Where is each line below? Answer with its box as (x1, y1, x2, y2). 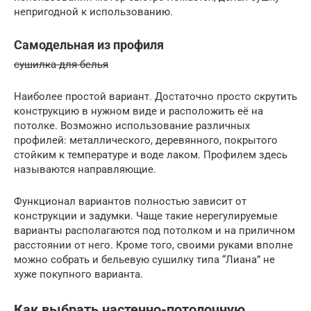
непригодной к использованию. (14, 6, 173, 19)
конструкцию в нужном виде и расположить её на (14, 105, 263, 118)
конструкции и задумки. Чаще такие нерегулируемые (14, 210, 278, 223)
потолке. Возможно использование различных (14, 119, 250, 133)
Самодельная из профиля (14, 37, 164, 53)
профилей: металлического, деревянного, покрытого (14, 134, 278, 147)
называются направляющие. (14, 163, 156, 176)
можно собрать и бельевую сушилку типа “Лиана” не (14, 253, 275, 267)
